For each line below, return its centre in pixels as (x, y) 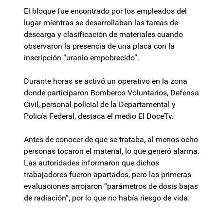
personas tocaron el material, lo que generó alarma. (112, 151)
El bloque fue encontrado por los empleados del (105, 11)
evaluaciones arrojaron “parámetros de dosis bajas (111, 186)
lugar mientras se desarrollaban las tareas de (101, 23)
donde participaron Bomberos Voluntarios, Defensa (111, 93)
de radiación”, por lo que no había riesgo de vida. (107, 198)
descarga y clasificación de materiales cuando (103, 35)
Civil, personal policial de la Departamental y (100, 105)
